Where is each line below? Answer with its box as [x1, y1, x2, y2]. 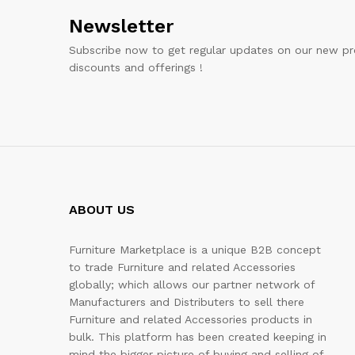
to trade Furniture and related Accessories [69, 260, 296, 273]
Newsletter [69, 14, 174, 37]
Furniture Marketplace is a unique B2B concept [69, 242, 321, 256]
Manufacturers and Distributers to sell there [69, 295, 304, 308]
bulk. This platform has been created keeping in [69, 330, 326, 343]
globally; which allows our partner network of [69, 277, 315, 291]
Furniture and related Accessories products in [69, 312, 312, 326]
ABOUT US [69, 201, 135, 217]
